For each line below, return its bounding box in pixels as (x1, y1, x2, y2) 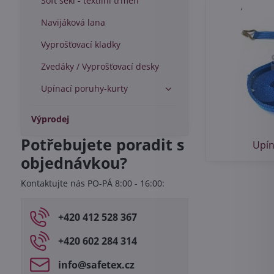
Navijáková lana (40, 17, 105, 28)
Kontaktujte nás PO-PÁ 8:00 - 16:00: (20, 177, 165, 189)
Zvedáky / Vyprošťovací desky (40, 61, 159, 72)
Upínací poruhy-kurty (40, 83, 128, 94)
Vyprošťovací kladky (40, 39, 120, 50)
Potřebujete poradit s (20, 135, 184, 155)
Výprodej (31, 113, 69, 125)
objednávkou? (20, 153, 127, 173)
